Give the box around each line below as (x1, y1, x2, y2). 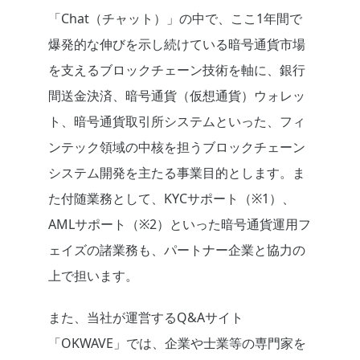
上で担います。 (48, 267, 138, 285)
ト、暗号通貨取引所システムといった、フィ (48, 112, 305, 131)
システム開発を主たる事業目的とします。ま (48, 164, 305, 182)
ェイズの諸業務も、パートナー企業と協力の (48, 241, 305, 260)
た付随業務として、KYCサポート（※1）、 (48, 190, 295, 208)
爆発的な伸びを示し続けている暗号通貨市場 (48, 35, 305, 54)
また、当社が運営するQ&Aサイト (48, 309, 243, 327)
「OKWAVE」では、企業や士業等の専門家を (48, 334, 306, 353)
